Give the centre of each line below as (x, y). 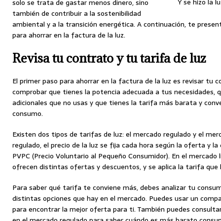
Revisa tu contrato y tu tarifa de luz (109, 58)
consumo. (28, 114)
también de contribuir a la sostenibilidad (77, 14)
